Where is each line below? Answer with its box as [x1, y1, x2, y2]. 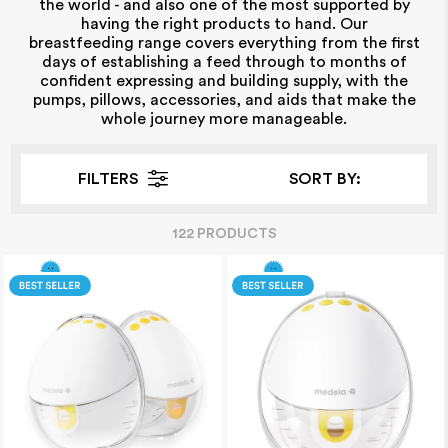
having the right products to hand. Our [80, 16, 368, 33]
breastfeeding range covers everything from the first [28, 35, 420, 52]
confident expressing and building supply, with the [40, 73, 408, 90]
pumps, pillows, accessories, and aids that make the [32, 92, 416, 109]
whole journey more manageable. [101, 111, 347, 128]
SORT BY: [289, 171, 362, 188]
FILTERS [77, 171, 138, 188]
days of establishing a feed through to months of [41, 54, 407, 71]
